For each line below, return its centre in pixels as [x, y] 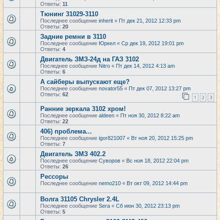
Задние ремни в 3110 [73, 37]
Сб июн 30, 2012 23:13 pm [148, 206]
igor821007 [112, 138]
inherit [106, 21]
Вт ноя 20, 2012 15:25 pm [162, 138]
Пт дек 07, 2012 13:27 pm [160, 88]
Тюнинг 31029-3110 [69, 14]
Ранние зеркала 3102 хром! [83, 109]
